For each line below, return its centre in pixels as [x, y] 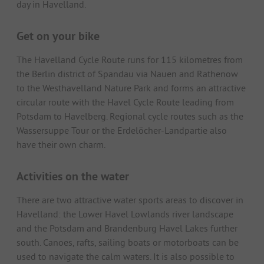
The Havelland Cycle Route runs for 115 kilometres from [130, 59]
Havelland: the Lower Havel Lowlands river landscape [125, 214]
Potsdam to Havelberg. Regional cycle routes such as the [130, 116]
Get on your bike [58, 36]
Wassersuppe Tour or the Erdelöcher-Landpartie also [122, 130]
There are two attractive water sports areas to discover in [130, 199]
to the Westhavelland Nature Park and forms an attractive [131, 88]
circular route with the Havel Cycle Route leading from [125, 102]
